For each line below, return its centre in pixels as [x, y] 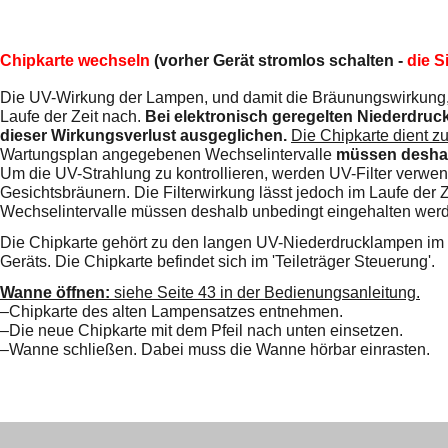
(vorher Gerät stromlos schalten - [280, 60]
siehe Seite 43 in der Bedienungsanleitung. [267, 293]
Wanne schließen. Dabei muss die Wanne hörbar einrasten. [219, 350]
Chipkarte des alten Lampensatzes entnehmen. [176, 312]
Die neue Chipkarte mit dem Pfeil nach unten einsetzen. [206, 331]
